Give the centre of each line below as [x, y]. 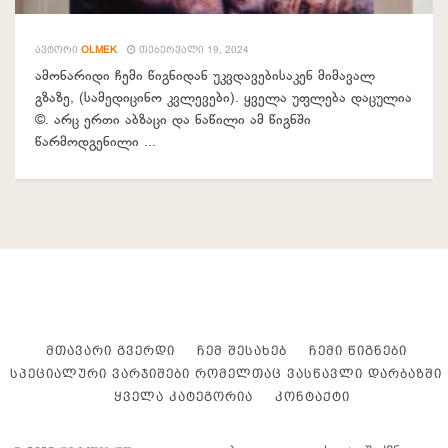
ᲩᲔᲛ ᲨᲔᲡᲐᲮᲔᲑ [241, 350]
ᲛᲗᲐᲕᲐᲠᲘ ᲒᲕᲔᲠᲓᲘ [110, 350]
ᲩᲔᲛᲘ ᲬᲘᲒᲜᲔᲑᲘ [357, 350]
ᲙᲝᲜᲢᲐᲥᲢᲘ [312, 396]
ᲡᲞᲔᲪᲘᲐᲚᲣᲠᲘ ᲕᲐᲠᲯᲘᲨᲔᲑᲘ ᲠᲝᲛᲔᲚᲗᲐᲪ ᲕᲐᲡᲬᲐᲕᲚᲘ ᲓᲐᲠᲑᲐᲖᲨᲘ [226, 373]
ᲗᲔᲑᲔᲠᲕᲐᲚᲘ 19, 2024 [192, 49]
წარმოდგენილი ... [95, 142]
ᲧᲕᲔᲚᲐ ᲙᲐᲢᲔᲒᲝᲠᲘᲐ [183, 396]
